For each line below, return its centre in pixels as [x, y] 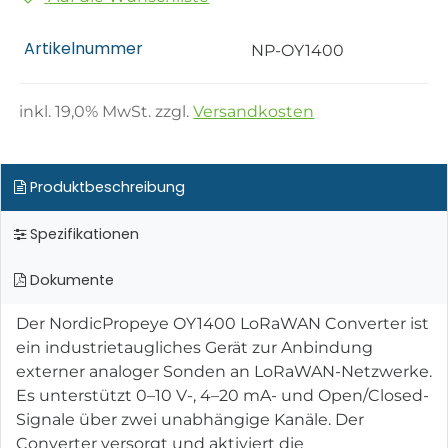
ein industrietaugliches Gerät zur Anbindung [194, 347]
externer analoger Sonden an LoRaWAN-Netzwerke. [224, 371]
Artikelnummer [84, 49]
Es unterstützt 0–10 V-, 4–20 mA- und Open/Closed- [222, 395]
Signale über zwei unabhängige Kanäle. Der [190, 419]
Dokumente [69, 280]
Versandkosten [254, 112]
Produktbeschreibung [105, 186]
